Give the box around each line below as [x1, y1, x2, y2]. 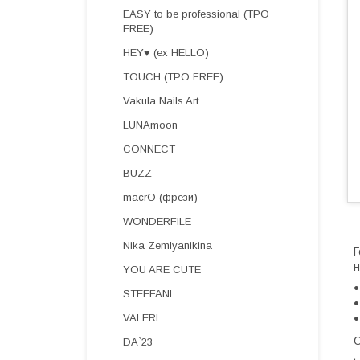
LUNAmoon [123, 119, 178, 131]
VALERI [123, 312, 158, 324]
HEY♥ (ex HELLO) [123, 47, 209, 59]
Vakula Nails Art [123, 95, 198, 107]
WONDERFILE [123, 215, 191, 227]
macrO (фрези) [123, 191, 198, 203]
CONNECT [123, 143, 175, 155]
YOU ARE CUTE [123, 264, 201, 276]
